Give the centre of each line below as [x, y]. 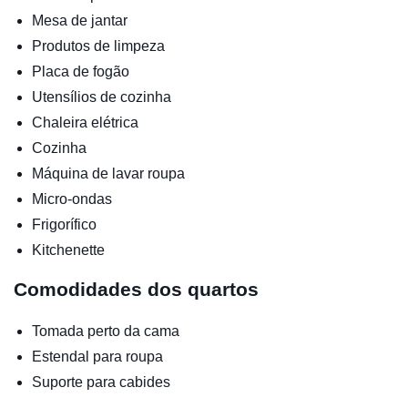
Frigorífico [64, 224]
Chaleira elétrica [85, 122]
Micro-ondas [72, 199]
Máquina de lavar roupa [108, 173]
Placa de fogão [81, 71]
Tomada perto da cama [106, 331]
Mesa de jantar [80, 20]
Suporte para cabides [101, 382]
